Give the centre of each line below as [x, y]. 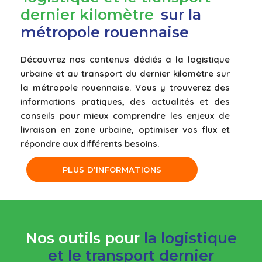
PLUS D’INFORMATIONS [112, 169]
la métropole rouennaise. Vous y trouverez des [125, 87]
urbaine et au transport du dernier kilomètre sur [125, 73]
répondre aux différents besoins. [90, 143]
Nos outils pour [85, 238]
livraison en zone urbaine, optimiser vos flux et [125, 129]
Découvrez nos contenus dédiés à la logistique [125, 59]
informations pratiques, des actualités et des [125, 101]
